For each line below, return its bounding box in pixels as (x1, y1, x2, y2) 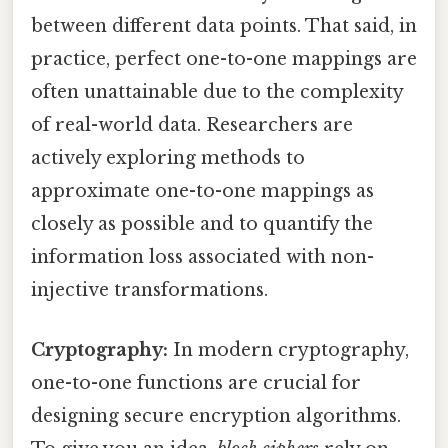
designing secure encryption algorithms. (31, 404, 401, 427)
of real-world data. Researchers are (31, 114, 353, 137)
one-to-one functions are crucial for (31, 371, 361, 394)
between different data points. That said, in (31, 15, 417, 38)
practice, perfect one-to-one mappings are (31, 48, 417, 71)
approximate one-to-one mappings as (31, 180, 374, 203)
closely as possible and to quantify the (31, 213, 373, 236)
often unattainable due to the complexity (31, 81, 403, 104)
